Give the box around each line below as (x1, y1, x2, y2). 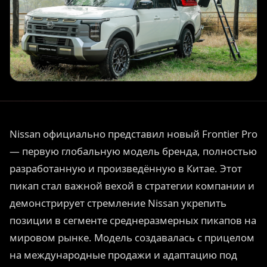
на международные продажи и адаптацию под (10, 248, 237, 262)
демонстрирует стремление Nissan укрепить (10, 196, 226, 210)
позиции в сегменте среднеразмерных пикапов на (10, 213, 256, 228)
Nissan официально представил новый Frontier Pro (10, 127, 257, 141)
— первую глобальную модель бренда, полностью (10, 144, 257, 159)
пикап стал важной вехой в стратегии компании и (10, 179, 254, 193)
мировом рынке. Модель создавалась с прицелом (10, 231, 254, 245)
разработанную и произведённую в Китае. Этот (10, 162, 242, 176)
